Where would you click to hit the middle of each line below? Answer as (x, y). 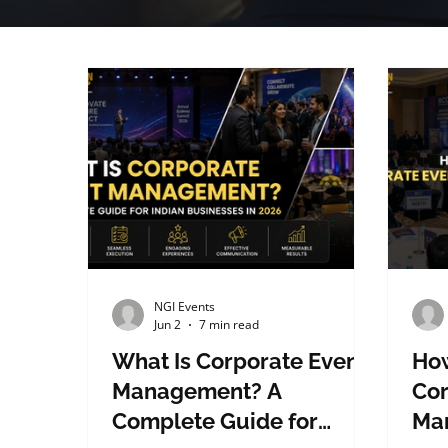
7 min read (229, 325)
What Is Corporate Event (240, 361)
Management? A (197, 391)
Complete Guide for (215, 421)
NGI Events (185, 307)
